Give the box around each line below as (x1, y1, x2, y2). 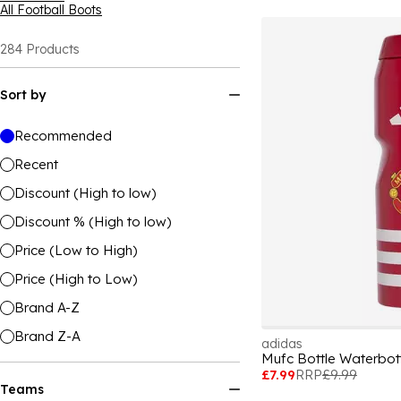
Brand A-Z (14, 299, 80, 316)
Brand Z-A (14, 328, 81, 345)
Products (26, 41, 80, 57)
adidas (261, 336, 303, 352)
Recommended (14, 127, 112, 144)
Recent (14, 156, 58, 173)
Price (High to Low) (14, 270, 137, 287)
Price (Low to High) (14, 242, 137, 259)
